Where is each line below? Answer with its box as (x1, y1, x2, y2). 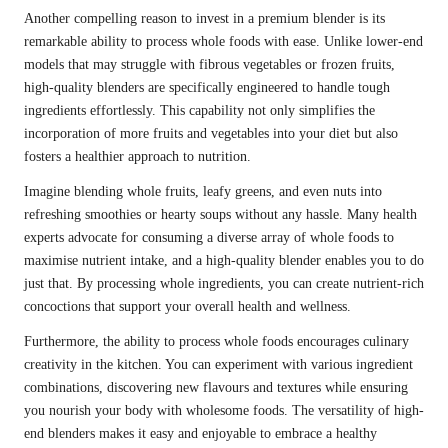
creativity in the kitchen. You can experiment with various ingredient (24, 357, 413, 373)
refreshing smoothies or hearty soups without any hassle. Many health (24, 207, 417, 223)
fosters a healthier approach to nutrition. (24, 149, 251, 165)
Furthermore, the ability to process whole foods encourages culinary (24, 334, 409, 350)
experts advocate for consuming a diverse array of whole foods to (24, 230, 394, 246)
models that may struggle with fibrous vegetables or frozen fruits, (24, 57, 395, 73)
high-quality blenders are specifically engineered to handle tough (24, 80, 390, 96)
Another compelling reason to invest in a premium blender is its (24, 11, 385, 27)
